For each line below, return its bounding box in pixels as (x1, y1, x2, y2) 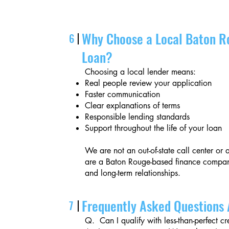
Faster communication (85, 89, 161, 100)
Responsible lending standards (85, 111, 190, 122)
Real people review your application (85, 78, 212, 88)
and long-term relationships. (85, 168, 181, 178)
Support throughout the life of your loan (85, 123, 222, 133)
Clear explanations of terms (85, 100, 180, 111)
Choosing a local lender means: (85, 66, 196, 77)
